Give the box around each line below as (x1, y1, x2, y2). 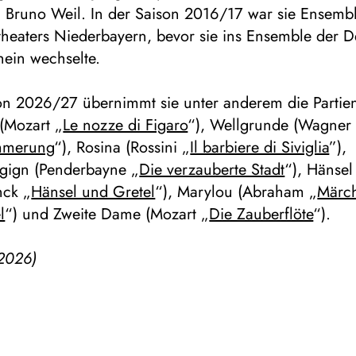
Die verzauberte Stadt (139, 158, 285, 182)
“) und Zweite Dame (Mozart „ (5, 203, 210, 226)
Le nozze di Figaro (63, 114, 188, 137)
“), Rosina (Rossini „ (54, 136, 191, 160)
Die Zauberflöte (209, 203, 314, 226)
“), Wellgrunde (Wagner (188, 114, 352, 137)
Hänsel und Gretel (31, 180, 156, 204)
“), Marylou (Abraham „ (155, 180, 318, 204)
